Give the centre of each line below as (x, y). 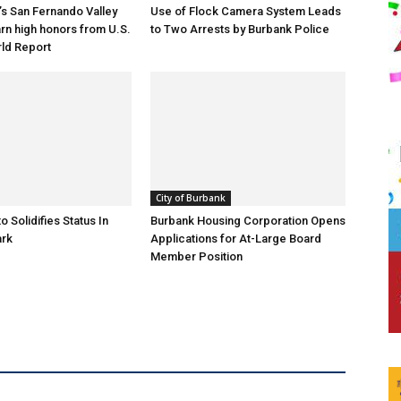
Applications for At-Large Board (236, 239)
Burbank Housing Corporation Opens (248, 221)
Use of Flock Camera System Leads (246, 12)
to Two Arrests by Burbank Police (240, 30)
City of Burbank (191, 198)
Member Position (196, 257)
